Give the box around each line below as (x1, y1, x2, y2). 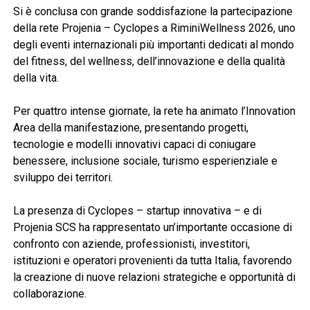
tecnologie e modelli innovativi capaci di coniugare (12, 137, 256, 151)
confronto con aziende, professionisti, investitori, (12, 237, 250, 250)
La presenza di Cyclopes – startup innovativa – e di (12, 203, 262, 217)
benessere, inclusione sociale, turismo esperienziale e (12, 154, 277, 167)
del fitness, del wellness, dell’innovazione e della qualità (12, 54, 285, 68)
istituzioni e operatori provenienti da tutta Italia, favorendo (12, 253, 292, 267)
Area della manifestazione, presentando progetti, (12, 120, 248, 134)
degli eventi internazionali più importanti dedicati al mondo (12, 37, 294, 51)
